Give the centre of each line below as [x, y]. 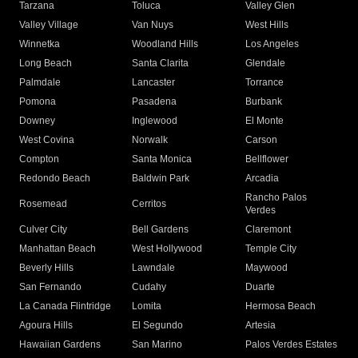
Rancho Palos [276, 198]
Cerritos [149, 204]
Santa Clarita [161, 64]
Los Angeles [272, 44]
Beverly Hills [46, 268]
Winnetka [40, 44]
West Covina [47, 140]
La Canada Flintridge [65, 306]
